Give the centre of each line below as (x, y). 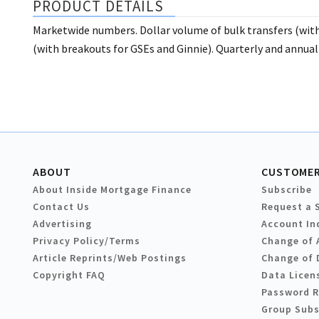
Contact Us (61, 207)
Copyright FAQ (69, 275)
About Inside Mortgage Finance (112, 190)
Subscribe (287, 190)
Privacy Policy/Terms (87, 241)
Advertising (62, 224)
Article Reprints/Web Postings (110, 258)
